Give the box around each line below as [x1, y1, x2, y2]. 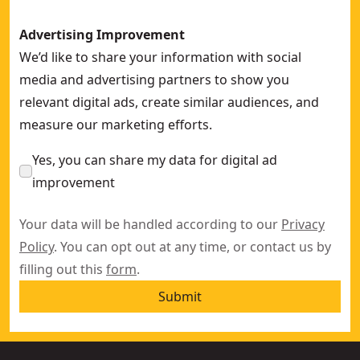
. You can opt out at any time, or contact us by [54, 238, 331, 256]
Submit [158, 288, 202, 305]
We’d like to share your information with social [19, 48, 301, 66]
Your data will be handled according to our [19, 215, 281, 233]
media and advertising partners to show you [19, 71, 289, 88]
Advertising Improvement [19, 26, 185, 43]
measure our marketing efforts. [19, 116, 212, 133]
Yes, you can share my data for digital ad [32, 151, 277, 169]
